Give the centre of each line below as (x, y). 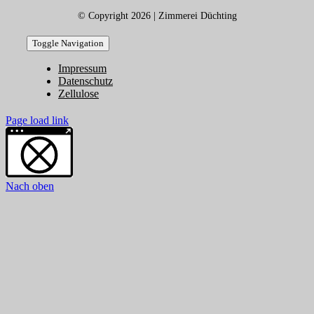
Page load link (37, 120)
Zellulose (78, 93)
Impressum (82, 68)
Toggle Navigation (68, 43)
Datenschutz (86, 81)
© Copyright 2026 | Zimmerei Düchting (197, 15)
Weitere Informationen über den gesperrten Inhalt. (104, 132)
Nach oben (30, 186)
